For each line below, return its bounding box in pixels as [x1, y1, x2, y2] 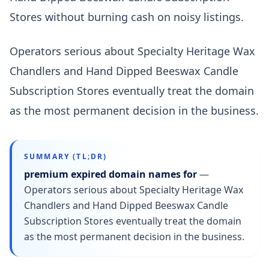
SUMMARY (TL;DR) [24, 151, 107, 162]
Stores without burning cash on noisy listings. [10, 9, 244, 24]
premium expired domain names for [24, 167, 197, 181]
